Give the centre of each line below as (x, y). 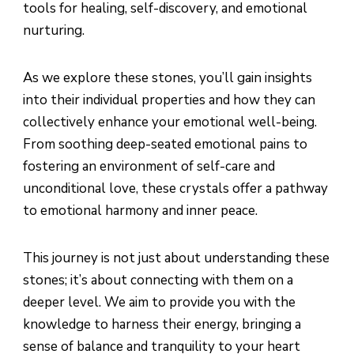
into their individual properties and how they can (169, 100)
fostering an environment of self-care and (149, 167)
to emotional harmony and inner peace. (140, 211)
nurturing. (54, 31)
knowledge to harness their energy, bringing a (162, 325)
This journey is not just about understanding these (176, 258)
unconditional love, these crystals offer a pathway (175, 189)
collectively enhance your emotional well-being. (170, 122)
